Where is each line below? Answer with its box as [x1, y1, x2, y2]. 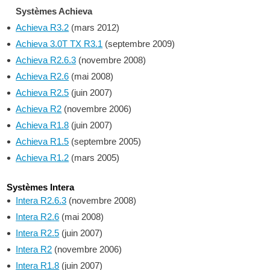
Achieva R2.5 [16, 87, 69, 98]
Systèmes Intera [7, 182, 75, 192]
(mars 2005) [69, 152, 120, 163]
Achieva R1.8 [16, 120, 69, 130]
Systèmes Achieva [16, 6, 93, 16]
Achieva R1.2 [16, 152, 69, 163]
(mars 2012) [69, 22, 120, 33]
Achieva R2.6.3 [16, 55, 77, 65]
